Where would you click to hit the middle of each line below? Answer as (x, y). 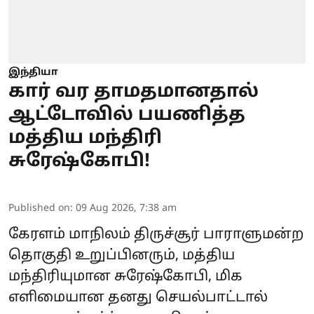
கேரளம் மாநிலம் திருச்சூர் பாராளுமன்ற (156, 234)
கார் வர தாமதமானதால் (134, 92)
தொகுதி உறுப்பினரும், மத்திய (122, 255)
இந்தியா (33, 72)
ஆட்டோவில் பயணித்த (127, 115)
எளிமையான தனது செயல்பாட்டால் (138, 298)
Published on (39, 208)
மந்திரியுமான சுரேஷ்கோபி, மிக (125, 277)
